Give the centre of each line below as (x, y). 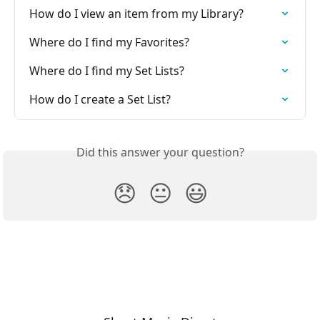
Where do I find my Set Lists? (107, 71)
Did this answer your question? (160, 152)
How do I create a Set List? (100, 100)
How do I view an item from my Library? (136, 14)
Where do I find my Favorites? (109, 42)
